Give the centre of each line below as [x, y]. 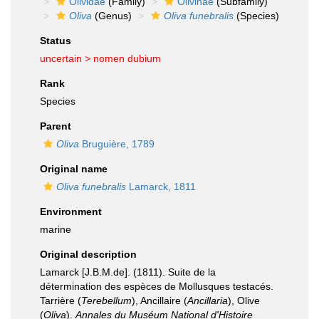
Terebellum [106, 300]
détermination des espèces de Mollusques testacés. [157, 286]
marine [56, 229]
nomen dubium [127, 58]
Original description [88, 254]
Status [56, 41]
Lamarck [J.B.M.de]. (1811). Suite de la [128, 272]
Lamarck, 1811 [161, 187]
